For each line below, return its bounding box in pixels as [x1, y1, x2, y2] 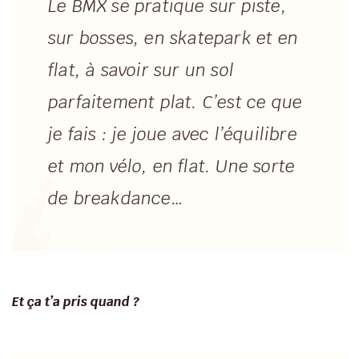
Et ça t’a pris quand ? [12, 293, 139, 311]
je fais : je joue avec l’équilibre [48, 123, 297, 146]
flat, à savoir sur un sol [48, 59, 234, 82]
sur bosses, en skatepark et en [48, 27, 298, 50]
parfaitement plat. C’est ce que [48, 91, 303, 114]
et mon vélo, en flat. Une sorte [48, 155, 296, 178]
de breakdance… [48, 188, 184, 210]
